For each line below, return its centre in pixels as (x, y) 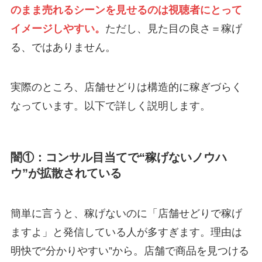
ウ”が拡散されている (66, 173)
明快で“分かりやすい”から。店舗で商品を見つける (130, 251)
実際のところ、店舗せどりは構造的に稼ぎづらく (126, 87)
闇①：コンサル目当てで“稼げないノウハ (118, 157)
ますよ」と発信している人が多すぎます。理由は (126, 232)
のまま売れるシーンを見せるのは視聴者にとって (126, 10)
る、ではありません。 (63, 47)
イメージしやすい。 (58, 28)
